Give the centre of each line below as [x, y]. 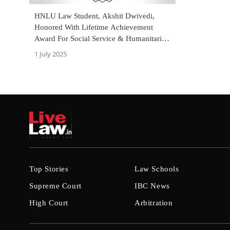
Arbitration [154, 203]
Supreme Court [55, 186]
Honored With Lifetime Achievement [94, 27]
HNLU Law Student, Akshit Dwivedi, [94, 16]
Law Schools [157, 169]
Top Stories [49, 169]
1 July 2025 [51, 54]
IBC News [152, 186]
